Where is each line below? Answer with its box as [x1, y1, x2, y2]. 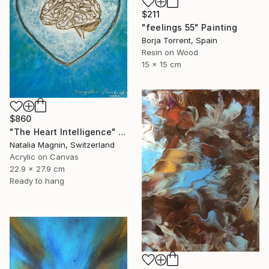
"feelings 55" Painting [142, 22, 238, 33]
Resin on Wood [142, 47, 198, 58]
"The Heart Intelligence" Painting [118, 127, 127, 138]
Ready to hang [10, 176, 64, 186]
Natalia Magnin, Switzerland [10, 140, 115, 150]
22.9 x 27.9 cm [10, 164, 65, 174]
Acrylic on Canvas [10, 152, 79, 162]
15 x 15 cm [142, 59, 181, 70]
